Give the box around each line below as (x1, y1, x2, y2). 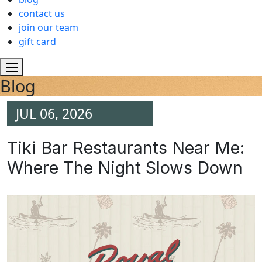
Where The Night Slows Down (7, 157, 243, 178)
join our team (19, 20, 78, 34)
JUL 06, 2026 (16, 104, 92, 123)
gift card (19, 35, 56, 48)
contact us (19, 6, 65, 20)
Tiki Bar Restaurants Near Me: (7, 137, 244, 158)
